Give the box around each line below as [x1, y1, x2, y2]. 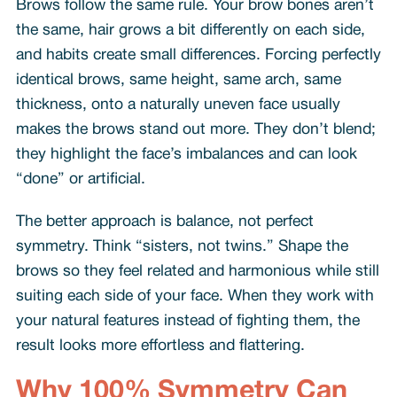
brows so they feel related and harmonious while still [15, 264, 379, 278]
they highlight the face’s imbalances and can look [15, 147, 357, 161]
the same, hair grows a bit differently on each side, [15, 23, 365, 37]
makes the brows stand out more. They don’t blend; [15, 122, 376, 136]
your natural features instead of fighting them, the [15, 314, 360, 328]
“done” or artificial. [15, 172, 145, 186]
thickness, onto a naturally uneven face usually [15, 97, 340, 112]
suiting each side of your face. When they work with [15, 289, 374, 303]
